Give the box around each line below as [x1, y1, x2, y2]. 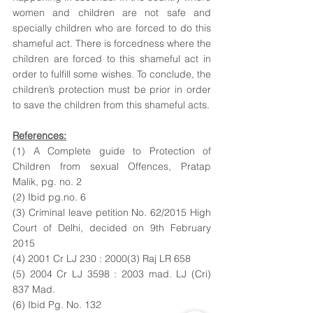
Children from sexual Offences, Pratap [13, 160, 211, 173]
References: [13, 129, 66, 142]
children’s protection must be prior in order [13, 83, 211, 96]
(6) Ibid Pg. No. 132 [13, 298, 101, 311]
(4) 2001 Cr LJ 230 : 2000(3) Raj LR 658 [13, 252, 191, 265]
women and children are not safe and [13, 6, 211, 19]
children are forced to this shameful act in [13, 52, 211, 65]
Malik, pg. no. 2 [13, 175, 82, 188]
